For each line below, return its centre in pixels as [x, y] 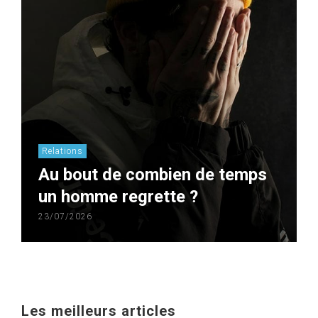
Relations [62, 151]
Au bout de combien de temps [153, 174]
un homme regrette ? [118, 196]
